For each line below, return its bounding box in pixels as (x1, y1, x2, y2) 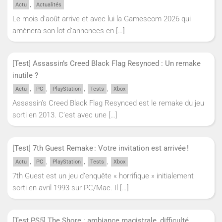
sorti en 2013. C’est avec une (12, 111, 109, 120)
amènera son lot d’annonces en (12, 26, 116, 35)
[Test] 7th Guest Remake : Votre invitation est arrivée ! (12, 143, 191, 153)
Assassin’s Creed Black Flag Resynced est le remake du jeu (12, 99, 204, 108)
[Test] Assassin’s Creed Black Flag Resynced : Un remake (12, 59, 201, 68)
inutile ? (12, 71, 40, 80)
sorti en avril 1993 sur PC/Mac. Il (12, 183, 120, 192)
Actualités (36, 1, 61, 8)
